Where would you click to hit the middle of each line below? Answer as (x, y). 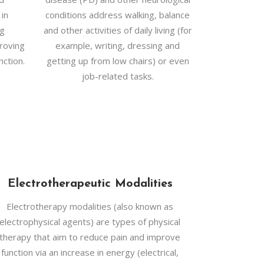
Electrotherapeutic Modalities (90, 184)
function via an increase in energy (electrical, (90, 252)
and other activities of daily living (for (118, 30)
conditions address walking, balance (118, 15)
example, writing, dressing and (118, 45)
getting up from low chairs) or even (118, 61)
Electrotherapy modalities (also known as (90, 206)
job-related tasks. (118, 76)
